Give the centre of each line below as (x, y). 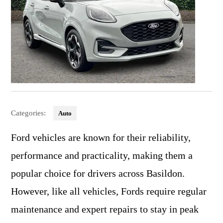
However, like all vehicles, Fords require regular (109, 191)
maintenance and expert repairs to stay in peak (105, 209)
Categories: (28, 113)
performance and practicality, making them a (102, 155)
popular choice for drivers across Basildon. (98, 173)
